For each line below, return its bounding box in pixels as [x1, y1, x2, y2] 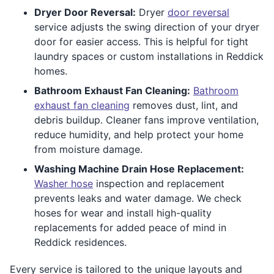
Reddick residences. [34, 235, 127, 248]
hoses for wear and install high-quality [34, 206, 212, 219]
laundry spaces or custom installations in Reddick [34, 50, 264, 62]
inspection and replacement [93, 177, 224, 190]
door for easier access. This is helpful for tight [34, 35, 248, 48]
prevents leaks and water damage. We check [34, 191, 242, 204]
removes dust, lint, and [130, 98, 238, 111]
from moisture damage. [34, 143, 143, 155]
